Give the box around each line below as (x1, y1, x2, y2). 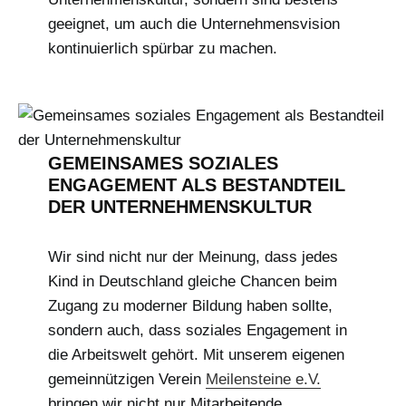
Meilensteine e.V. (205, 370, 321, 388)
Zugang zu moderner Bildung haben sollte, (47, 296, 333, 314)
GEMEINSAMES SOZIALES (47, 152, 278, 173)
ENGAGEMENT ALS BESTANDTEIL (47, 174, 345, 195)
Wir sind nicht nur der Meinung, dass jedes (47, 247, 338, 266)
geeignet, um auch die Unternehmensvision (47, 14, 340, 33)
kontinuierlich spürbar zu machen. (47, 39, 277, 57)
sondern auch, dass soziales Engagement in (47, 321, 347, 339)
